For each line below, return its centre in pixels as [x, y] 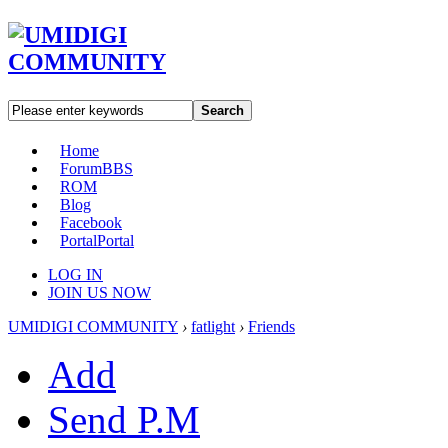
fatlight [213, 326]
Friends [271, 326]
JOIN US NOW [99, 292]
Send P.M [124, 419]
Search [222, 110]
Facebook [91, 222]
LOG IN [75, 274]
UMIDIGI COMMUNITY [93, 326]
